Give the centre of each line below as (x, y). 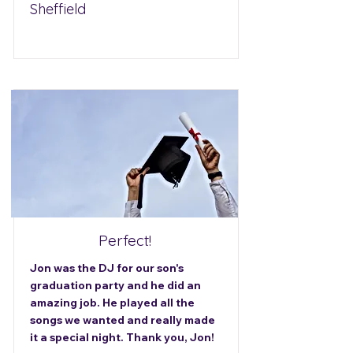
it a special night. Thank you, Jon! (122, 337)
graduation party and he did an (115, 285)
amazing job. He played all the (112, 303)
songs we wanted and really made (123, 320)
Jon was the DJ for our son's (107, 268)
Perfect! (124, 240)
